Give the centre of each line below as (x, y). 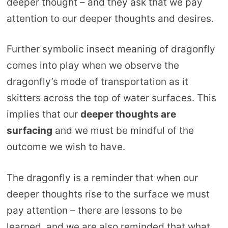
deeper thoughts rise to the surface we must (108, 194)
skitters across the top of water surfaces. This (111, 98)
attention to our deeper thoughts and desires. (110, 18)
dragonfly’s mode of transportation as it (97, 82)
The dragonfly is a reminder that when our (102, 178)
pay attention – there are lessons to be (94, 210)
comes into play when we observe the (93, 66)
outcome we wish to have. (66, 147)
